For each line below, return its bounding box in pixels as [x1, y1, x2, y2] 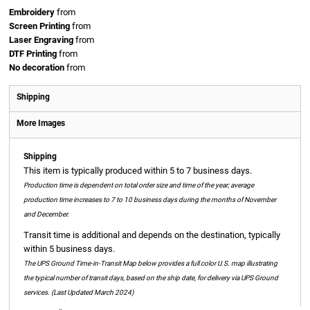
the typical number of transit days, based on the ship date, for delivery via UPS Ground [24, 274, 278, 282]
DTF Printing [9, 48, 57, 59]
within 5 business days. [24, 244, 115, 254]
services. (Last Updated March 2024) [24, 289, 134, 296]
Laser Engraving [9, 35, 73, 45]
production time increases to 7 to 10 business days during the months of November [24, 196, 276, 203]
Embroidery [9, 7, 55, 17]
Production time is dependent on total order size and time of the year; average [24, 181, 254, 189]
